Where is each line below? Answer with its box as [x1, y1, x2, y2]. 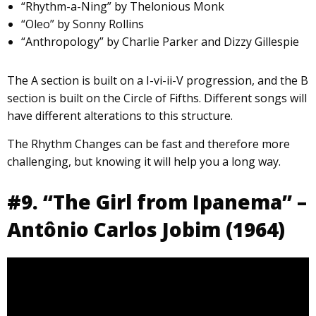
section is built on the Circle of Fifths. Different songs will [7, 90, 307, 106]
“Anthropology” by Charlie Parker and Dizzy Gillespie [21, 33, 299, 49]
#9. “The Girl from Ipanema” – [7, 188, 307, 215]
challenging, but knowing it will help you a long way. [7, 153, 281, 169]
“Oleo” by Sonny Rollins [21, 16, 144, 32]
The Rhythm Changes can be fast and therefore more [7, 135, 290, 152]
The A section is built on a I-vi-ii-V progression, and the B [7, 72, 308, 88]
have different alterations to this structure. [7, 107, 233, 123]
